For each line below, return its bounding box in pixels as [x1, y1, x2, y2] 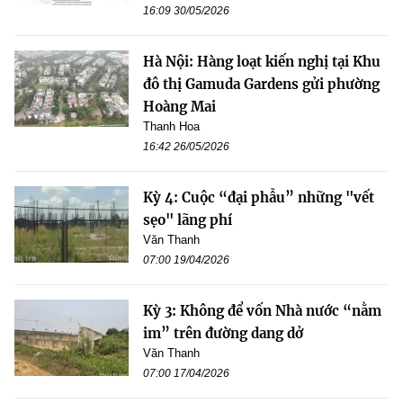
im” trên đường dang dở [143, 325, 303, 343]
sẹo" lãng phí [143, 211, 232, 229]
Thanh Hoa [143, 120, 200, 134]
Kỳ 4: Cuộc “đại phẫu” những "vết [143, 189, 374, 207]
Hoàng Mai [143, 98, 216, 116]
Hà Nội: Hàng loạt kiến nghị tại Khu [143, 53, 381, 71]
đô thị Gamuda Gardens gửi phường [143, 76, 380, 94]
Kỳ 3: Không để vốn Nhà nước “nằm [143, 302, 381, 320]
